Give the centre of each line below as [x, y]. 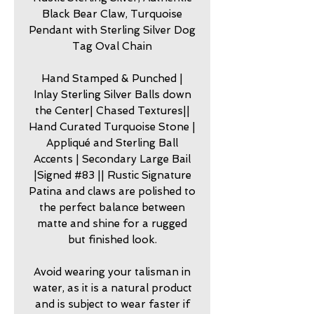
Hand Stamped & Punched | [112, 78]
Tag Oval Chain [112, 46]
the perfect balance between [112, 207]
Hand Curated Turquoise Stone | [112, 127]
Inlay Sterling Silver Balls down [112, 94]
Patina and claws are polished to [112, 191]
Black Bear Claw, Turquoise [112, 14]
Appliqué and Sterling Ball [112, 143]
